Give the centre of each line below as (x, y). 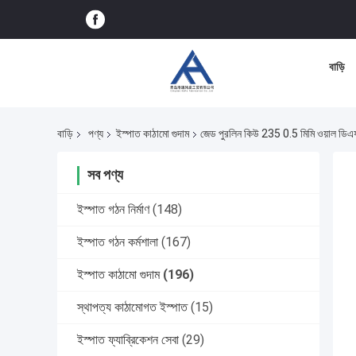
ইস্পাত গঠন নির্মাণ (113, 210)
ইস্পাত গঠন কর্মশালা (118, 242)
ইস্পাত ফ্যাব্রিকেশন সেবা (128, 340)
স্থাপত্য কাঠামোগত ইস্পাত (132, 308)
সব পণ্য (105, 175)
